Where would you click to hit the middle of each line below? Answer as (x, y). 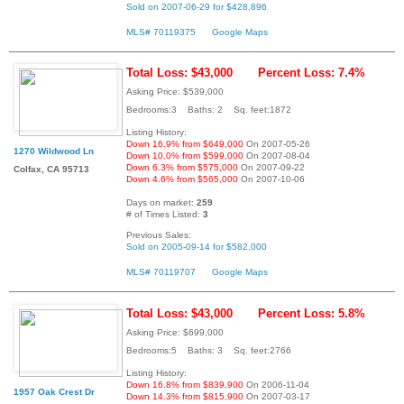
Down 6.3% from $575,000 (182, 168)
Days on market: (161, 203)
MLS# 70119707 (161, 272)
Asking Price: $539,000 (175, 92)
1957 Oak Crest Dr (54, 392)
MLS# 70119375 (161, 32)
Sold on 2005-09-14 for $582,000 (197, 247)
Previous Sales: (159, 235)
